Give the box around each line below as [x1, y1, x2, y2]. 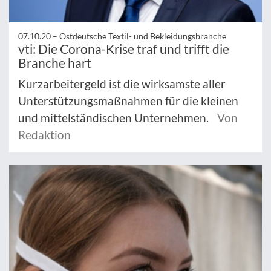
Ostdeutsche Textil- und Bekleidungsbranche [59, 30, 226, 41]
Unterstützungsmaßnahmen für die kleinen [18, 93, 238, 108]
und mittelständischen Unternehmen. [18, 110, 211, 125]
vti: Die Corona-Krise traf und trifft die [18, 41, 229, 56]
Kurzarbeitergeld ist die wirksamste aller [18, 76, 226, 91]
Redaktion [18, 127, 71, 142]
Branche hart [18, 54, 91, 70]
